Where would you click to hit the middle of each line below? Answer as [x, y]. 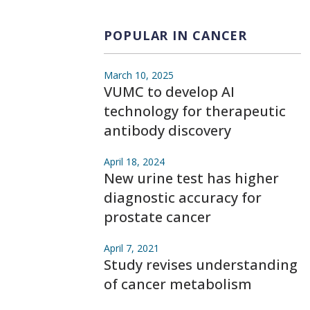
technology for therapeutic [195, 111]
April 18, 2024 [134, 162]
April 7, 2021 [131, 248]
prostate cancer [157, 217]
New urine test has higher [191, 178]
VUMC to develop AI [169, 92]
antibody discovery [167, 130]
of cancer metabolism [178, 284]
